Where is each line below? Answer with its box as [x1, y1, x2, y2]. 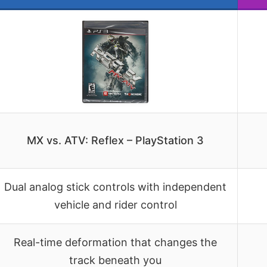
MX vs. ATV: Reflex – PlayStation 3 [27, 133, 204, 147]
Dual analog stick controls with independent [4, 180, 226, 193]
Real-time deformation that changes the [14, 235, 217, 249]
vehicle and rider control [54, 198, 177, 211]
